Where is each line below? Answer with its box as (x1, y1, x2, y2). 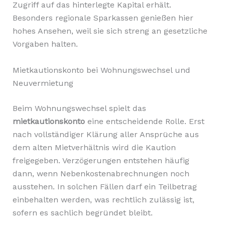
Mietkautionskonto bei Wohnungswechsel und (12, 65, 190, 75)
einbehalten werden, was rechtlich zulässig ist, (12, 194, 194, 204)
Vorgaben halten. (12, 39, 78, 49)
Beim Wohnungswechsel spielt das (12, 103, 146, 113)
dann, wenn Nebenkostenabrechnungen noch (12, 168, 189, 178)
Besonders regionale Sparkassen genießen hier (12, 13, 193, 23)
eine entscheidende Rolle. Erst (84, 116, 204, 126)
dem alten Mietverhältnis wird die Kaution (12, 142, 176, 152)
